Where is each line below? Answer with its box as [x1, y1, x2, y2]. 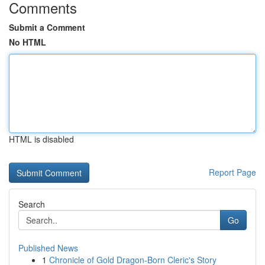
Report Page [209, 166, 256, 178]
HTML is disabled [9, 133, 74, 145]
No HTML [9, 36, 46, 48]
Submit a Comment [9, 21, 85, 33]
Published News [18, 242, 78, 254]
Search [18, 198, 45, 210]
